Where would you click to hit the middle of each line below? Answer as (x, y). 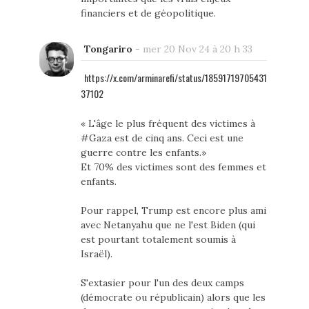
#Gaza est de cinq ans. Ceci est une (162, 138)
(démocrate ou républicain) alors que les (173, 298)
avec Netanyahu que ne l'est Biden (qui (168, 225)
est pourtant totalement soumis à (158, 240)
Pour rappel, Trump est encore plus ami (173, 211)
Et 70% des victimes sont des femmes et (173, 167)
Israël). (96, 254)
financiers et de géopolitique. (148, 13)
